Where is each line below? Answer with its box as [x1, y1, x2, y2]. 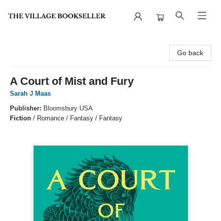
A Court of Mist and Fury [10, 75, 134, 87]
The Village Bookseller [7, 38, 77, 46]
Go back [177, 49, 203, 57]
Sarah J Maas [10, 90, 51, 97]
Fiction [10, 114, 31, 122]
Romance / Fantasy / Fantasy [37, 114, 122, 122]
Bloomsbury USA [43, 105, 93, 112]
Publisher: [10, 105, 43, 112]
